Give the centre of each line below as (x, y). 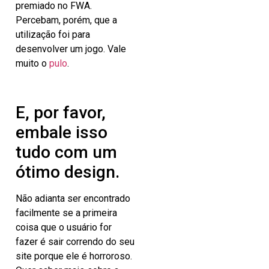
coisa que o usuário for (64, 228)
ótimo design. (68, 172)
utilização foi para (53, 35)
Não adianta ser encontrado (73, 199)
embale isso (62, 133)
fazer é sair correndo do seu (75, 242)
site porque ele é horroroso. (74, 256)
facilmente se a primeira (66, 213)
